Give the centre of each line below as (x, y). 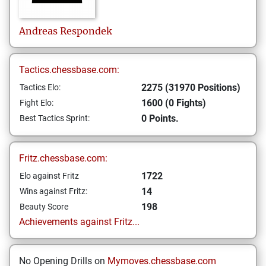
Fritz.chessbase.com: (63, 158)
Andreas (38, 31)
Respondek (86, 31)
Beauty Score (44, 207)
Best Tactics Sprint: (55, 118)
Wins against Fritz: (53, 191)
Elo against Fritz (49, 176)
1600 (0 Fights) (174, 103)
